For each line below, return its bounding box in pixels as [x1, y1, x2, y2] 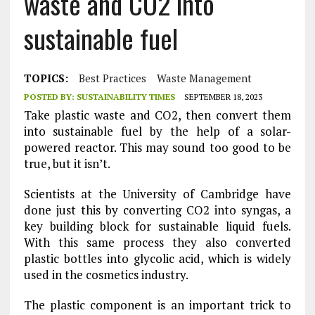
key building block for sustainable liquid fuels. [23, 218, 292, 234]
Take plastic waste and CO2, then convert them [23, 107, 292, 123]
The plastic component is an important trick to [23, 297, 292, 313]
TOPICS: [23, 71, 68, 85]
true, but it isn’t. [23, 155, 110, 172]
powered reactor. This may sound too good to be [23, 139, 292, 155]
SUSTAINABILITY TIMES [76, 91, 175, 102]
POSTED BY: [23, 91, 77, 102]
